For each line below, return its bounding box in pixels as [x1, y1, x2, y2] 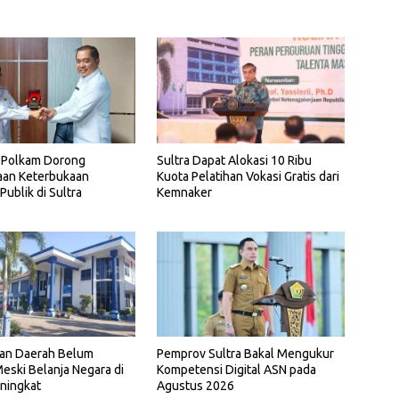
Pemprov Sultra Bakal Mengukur [156, 346, 334, 362]
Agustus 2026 [156, 379, 234, 394]
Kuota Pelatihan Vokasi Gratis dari [156, 168, 339, 183]
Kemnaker [156, 184, 212, 199]
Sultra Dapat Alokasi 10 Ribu [156, 152, 312, 167]
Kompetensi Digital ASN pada [156, 362, 316, 378]
